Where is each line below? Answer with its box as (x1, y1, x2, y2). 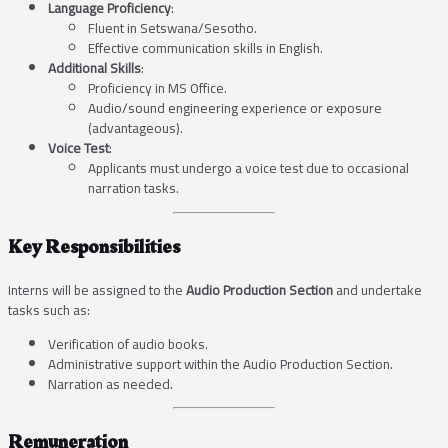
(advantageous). (88, 115, 183, 142)
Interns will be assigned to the (8, 276, 186, 303)
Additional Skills (48, 55, 141, 82)
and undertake (333, 276, 422, 303)
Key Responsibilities (8, 231, 180, 262)
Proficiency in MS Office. (88, 75, 227, 102)
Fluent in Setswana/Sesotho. (88, 15, 257, 42)
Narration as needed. (48, 370, 173, 397)
